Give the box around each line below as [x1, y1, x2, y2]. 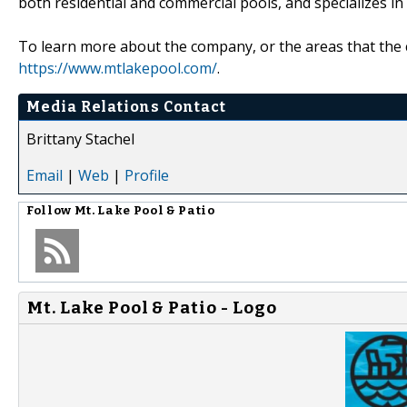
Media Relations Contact [26, 97, 226, 115]
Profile [124, 164, 169, 185]
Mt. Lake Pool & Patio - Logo [27, 297, 277, 318]
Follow [26, 203, 74, 218]
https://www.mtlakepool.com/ [18, 57, 217, 78]
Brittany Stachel [26, 128, 134, 149]
